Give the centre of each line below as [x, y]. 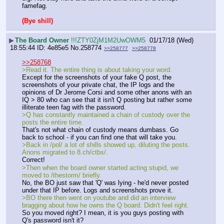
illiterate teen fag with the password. [75, 107]
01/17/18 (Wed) [171, 40]
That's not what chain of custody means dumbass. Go [100, 130]
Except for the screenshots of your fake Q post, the [97, 77]
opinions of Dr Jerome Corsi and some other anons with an [107, 92]
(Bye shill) [37, 21]
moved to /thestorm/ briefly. [63, 175]
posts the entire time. [54, 122]
